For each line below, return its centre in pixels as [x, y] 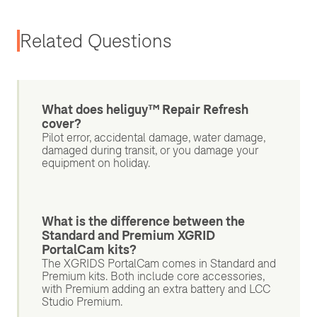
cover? [62, 124]
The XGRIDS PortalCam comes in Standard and [159, 264]
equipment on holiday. [96, 163]
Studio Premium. [82, 302]
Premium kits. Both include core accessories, [153, 276]
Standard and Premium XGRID [128, 236]
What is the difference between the [143, 221]
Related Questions [96, 41]
